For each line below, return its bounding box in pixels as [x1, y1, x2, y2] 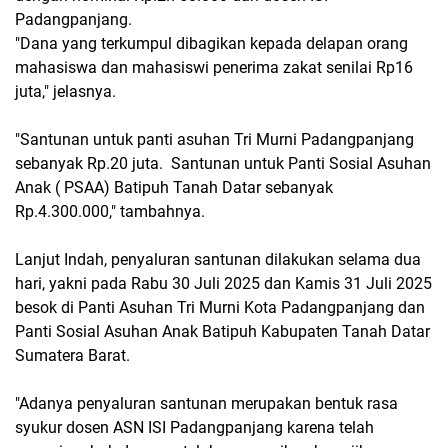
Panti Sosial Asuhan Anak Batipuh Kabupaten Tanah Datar [15, 322, 430, 341]
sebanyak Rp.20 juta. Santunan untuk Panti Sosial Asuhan [15, 154, 431, 173]
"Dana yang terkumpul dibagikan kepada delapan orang [15, 34, 408, 53]
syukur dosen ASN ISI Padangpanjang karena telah [15, 418, 374, 437]
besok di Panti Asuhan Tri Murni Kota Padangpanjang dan [15, 298, 425, 317]
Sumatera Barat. [15, 346, 134, 365]
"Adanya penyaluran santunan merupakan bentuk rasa [15, 394, 398, 413]
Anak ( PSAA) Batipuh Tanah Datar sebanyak [15, 178, 333, 197]
